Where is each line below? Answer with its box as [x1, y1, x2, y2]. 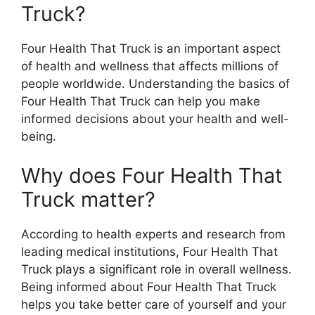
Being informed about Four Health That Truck [21, 279, 276, 294]
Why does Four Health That [21, 162, 283, 188]
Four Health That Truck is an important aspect [21, 41, 281, 56]
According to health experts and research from [21, 226, 285, 241]
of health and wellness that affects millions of [21, 59, 278, 74]
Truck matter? [21, 186, 155, 212]
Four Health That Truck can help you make [21, 94, 260, 109]
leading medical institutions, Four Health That [21, 244, 278, 259]
